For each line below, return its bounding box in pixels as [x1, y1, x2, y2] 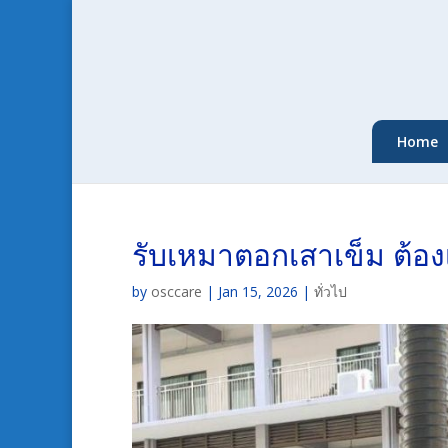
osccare [151, 282, 202, 301]
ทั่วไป [314, 282, 347, 301]
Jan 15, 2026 [218, 282, 298, 301]
